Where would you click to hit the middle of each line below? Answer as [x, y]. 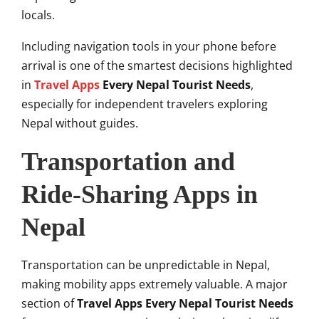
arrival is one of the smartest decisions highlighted [157, 66]
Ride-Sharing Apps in [140, 195]
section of [49, 304]
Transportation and [128, 162]
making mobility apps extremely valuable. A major [155, 284]
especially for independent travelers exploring [145, 104]
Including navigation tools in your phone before [149, 47]
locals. [38, 15]
